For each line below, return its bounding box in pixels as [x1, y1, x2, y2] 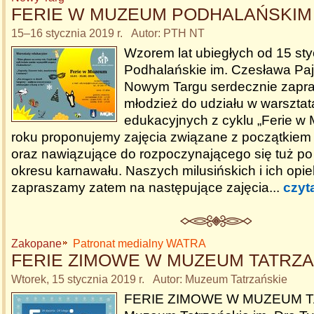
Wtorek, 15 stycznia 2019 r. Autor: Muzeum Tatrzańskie [11, 273, 287, 285]
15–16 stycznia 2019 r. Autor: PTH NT [11, 27, 205, 39]
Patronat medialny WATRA [73, 238, 206, 250]
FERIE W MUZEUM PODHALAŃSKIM [11, 4, 312, 24]
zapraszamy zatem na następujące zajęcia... [11, 180, 283, 195]
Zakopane [11, 238, 62, 250]
